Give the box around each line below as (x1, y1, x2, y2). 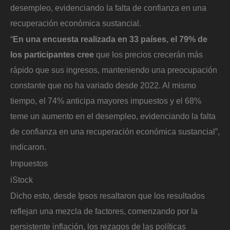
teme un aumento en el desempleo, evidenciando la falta (10, 111, 216, 121)
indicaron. (10, 142, 46, 152)
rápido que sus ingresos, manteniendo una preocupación (10, 65, 217, 75)
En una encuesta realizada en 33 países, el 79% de (13, 34, 207, 44)
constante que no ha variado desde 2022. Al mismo (10, 81, 196, 90)
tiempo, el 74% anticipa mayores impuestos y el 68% (10, 96, 201, 106)
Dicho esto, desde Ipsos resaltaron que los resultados (10, 191, 205, 201)
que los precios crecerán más (94, 50, 203, 60)
